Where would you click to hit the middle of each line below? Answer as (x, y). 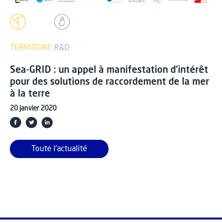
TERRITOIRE (31, 48)
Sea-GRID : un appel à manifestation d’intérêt (109, 71)
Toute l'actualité (59, 149)
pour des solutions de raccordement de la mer (110, 83)
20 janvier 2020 (33, 109)
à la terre (30, 94)
